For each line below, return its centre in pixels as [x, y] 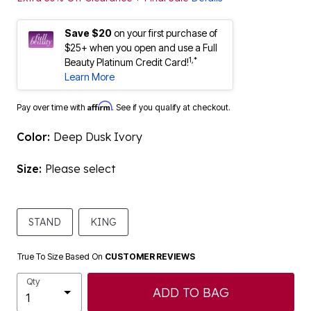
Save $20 [88, 33]
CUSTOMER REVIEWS [150, 257]
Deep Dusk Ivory [98, 137]
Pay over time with [52, 108]
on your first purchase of [166, 33]
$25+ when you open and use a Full [141, 48]
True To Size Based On [61, 257]
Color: [35, 137]
